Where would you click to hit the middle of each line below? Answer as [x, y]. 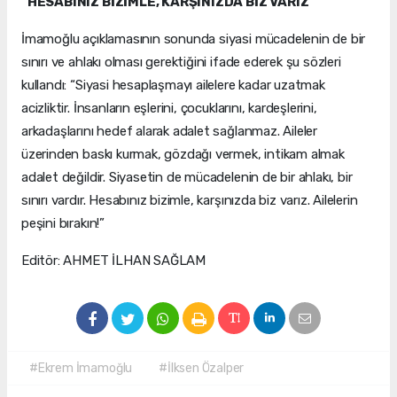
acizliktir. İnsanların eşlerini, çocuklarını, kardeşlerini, [169, 109]
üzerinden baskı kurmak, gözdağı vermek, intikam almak [183, 155]
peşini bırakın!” [63, 224]
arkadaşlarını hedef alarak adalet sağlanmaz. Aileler [170, 132]
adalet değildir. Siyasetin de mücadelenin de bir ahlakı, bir [187, 178]
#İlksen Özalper [202, 369]
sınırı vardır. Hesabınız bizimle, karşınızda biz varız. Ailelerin [190, 201]
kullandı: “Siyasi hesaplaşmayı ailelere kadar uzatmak [173, 86]
